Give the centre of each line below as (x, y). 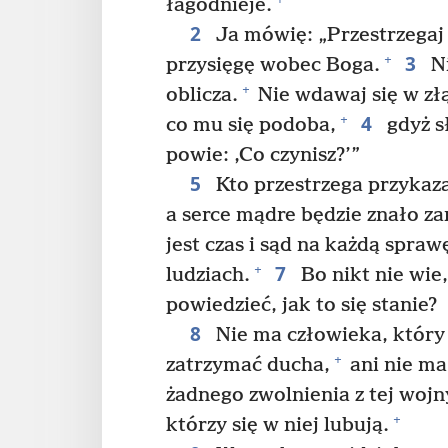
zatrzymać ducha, (248, 365)
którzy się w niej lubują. (277, 425)
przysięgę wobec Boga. (273, 65)
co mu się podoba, (251, 125)
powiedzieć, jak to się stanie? (301, 305)
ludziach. (208, 275)
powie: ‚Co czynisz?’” (263, 155)
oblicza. (202, 95)
